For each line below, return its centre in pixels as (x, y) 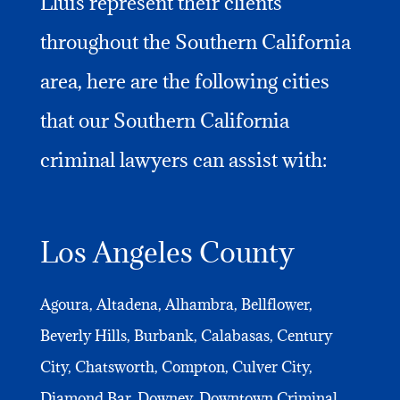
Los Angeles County (167, 252)
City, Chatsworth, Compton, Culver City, (176, 367)
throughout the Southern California (195, 41)
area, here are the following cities (184, 80)
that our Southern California (164, 120)
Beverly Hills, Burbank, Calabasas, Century (186, 335)
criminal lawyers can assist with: (183, 159)
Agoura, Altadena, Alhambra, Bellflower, (176, 304)
